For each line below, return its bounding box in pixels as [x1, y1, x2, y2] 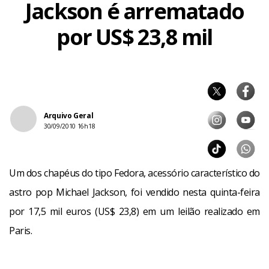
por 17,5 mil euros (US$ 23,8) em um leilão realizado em [9, 205, 260, 218]
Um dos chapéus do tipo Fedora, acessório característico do [9, 166, 260, 180]
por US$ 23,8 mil [56, 22, 213, 52]
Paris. [9, 224, 32, 237]
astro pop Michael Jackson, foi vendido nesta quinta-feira [9, 186, 260, 199]
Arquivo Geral [44, 110, 94, 121]
